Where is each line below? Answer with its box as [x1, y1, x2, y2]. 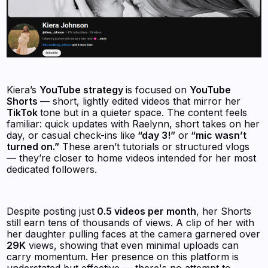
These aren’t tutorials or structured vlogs [59, 140, 250, 153]
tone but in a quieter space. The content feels [40, 106, 248, 118]
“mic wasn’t [188, 129, 247, 141]
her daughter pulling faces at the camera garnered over [7, 227, 261, 240]
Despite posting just [7, 205, 95, 217]
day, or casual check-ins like [7, 129, 136, 141]
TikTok [7, 106, 41, 118]
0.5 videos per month [95, 205, 197, 217]
